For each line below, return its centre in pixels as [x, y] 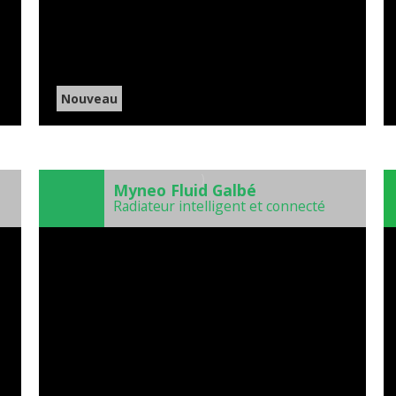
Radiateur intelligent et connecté [219, 206]
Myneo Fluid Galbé [185, 190]
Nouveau [89, 99]
